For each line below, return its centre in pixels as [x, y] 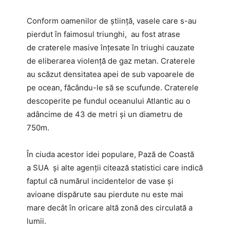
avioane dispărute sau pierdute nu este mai [105, 195]
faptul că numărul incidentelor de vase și [100, 181]
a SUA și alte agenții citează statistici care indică [115, 168]
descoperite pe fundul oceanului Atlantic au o [109, 101]
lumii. [36, 221]
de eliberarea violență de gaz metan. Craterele [111, 61]
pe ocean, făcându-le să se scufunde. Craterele [113, 88]
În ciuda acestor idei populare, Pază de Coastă [110, 155]
